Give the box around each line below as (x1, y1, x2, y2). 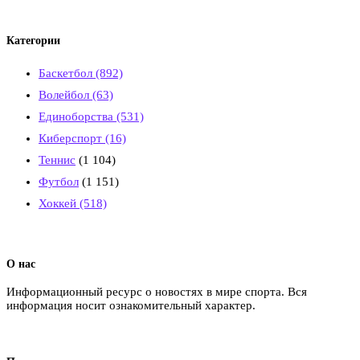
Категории (6, 35, 60, 47)
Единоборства (39, 109, 117, 123)
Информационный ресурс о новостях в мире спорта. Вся (6, 285, 307, 299)
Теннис (39, 153, 76, 166)
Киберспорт (39, 131, 105, 145)
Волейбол (39, 88, 92, 101)
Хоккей (39, 196, 80, 210)
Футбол (39, 174, 79, 188)
